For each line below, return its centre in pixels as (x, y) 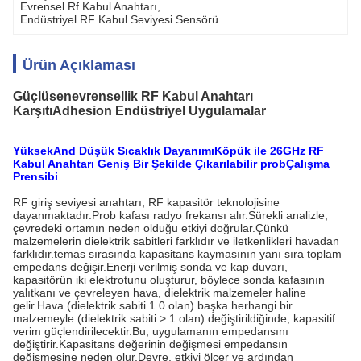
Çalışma (308, 164)
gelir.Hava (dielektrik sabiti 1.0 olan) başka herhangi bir (153, 305)
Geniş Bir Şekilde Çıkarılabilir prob (192, 164)
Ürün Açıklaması (79, 65)
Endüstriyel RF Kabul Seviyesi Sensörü (119, 19)
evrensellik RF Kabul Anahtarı (162, 96)
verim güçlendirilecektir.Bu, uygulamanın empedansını (151, 331)
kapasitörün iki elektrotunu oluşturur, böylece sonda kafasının (169, 280)
